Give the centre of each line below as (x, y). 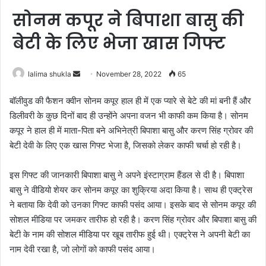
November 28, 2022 (129, 74)
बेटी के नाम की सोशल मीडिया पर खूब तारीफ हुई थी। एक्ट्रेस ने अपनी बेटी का (130, 234)
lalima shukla (50, 74)
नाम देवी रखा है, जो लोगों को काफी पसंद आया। (83, 249)
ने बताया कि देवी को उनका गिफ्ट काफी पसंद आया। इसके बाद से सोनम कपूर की (133, 204)
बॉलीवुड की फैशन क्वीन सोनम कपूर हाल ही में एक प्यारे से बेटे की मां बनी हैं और (130, 100)
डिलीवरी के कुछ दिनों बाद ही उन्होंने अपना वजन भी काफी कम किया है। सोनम (129, 115)
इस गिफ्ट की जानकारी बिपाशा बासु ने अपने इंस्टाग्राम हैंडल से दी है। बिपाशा (127, 175)
